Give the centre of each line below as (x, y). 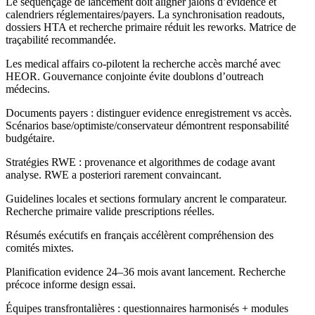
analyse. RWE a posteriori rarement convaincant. (114, 175)
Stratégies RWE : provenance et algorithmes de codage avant (140, 162)
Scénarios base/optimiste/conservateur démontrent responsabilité (147, 126)
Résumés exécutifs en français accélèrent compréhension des (140, 236)
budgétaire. (30, 139)
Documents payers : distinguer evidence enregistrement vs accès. (149, 113)
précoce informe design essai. (71, 285)
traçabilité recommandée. (61, 40)
